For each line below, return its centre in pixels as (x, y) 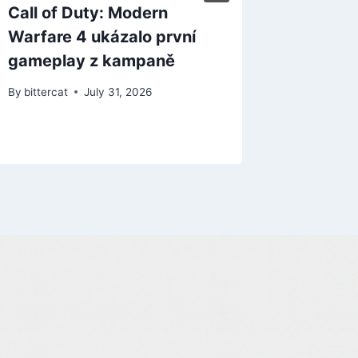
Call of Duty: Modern (88, 12)
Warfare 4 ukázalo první (102, 36)
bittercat (46, 91)
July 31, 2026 (118, 91)
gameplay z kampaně (92, 60)
